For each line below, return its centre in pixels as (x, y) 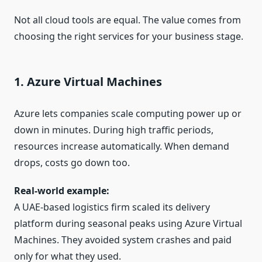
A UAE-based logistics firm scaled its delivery (112, 207)
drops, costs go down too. (72, 163)
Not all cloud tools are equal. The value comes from (127, 20)
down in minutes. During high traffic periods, (114, 130)
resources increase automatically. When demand (122, 146)
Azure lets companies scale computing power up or (128, 114)
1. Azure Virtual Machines (88, 82)
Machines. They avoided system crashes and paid (123, 240)
